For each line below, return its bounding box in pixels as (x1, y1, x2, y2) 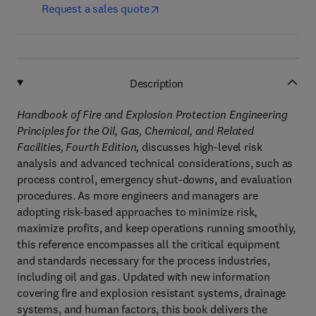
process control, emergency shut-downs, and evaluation (17, 172, 292, 186)
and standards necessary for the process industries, (17, 253, 270, 267)
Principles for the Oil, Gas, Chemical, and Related (17, 123, 254, 138)
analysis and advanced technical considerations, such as (17, 156, 293, 170)
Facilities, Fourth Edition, (17, 140, 140, 154)
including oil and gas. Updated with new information (17, 269, 270, 284)
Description (130, 75, 183, 90)
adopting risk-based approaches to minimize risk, (17, 205, 257, 219)
